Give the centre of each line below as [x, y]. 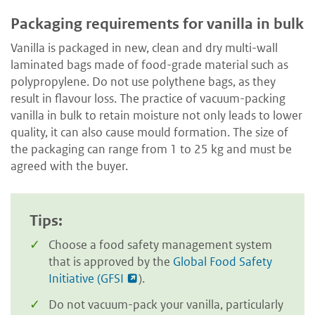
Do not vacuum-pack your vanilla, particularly [166, 305]
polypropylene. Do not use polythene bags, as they [143, 81]
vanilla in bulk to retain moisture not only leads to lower [156, 115]
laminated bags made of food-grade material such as [149, 64]
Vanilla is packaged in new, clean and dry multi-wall [144, 47]
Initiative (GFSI [86, 278]
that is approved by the [111, 261]
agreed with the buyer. [69, 166]
